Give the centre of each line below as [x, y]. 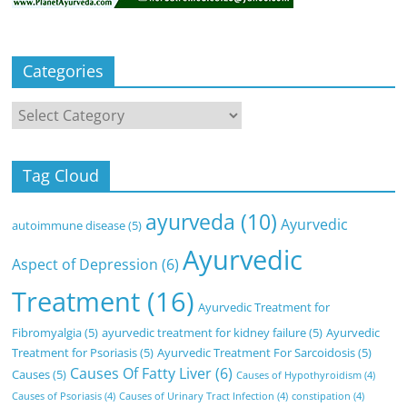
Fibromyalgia [47, 332]
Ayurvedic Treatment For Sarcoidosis [257, 352]
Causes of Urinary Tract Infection [197, 396]
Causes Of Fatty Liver [141, 373]
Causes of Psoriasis [57, 396]
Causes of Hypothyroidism [299, 375]
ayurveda [191, 222]
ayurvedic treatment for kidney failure [204, 332]
